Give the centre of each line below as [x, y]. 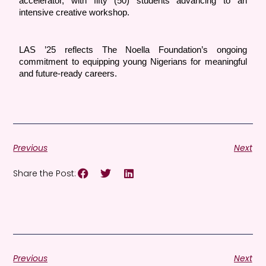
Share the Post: [45, 174]
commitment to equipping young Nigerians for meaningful [133, 62]
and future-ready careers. [68, 74]
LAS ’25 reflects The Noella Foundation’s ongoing [133, 50]
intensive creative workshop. [75, 13]
